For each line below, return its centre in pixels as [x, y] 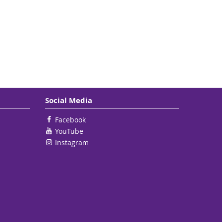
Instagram [72, 142]
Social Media [69, 100]
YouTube [69, 131]
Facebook [70, 120]
